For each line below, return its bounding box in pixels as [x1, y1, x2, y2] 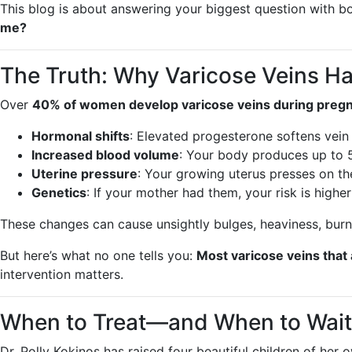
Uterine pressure [31, 166, 137, 181]
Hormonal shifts [31, 128, 130, 144]
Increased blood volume [31, 147, 179, 163]
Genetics [31, 185, 86, 200]
